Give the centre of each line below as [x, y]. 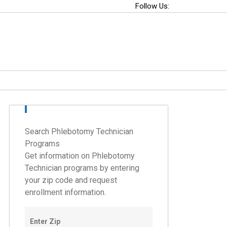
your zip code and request [71, 180]
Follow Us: [152, 6]
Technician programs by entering [82, 168]
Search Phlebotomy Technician [79, 131]
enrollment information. [65, 192]
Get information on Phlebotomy [80, 156]
